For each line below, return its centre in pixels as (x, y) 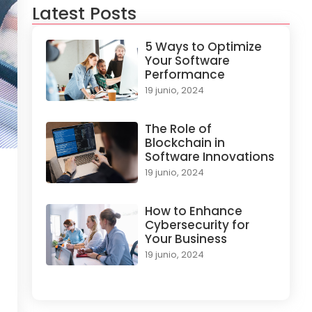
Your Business (186, 239)
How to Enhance (193, 211)
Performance (185, 75)
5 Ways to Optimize (203, 47)
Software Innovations (209, 157)
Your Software (187, 61)
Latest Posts (84, 14)
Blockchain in (185, 143)
